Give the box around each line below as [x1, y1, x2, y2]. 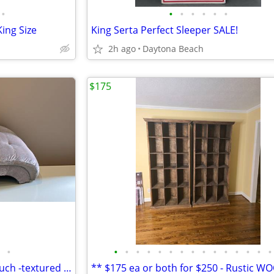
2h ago [108, 43, 136, 54]
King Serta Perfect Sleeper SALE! [91, 23, 238, 37]
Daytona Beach [143, 43, 204, 54]
